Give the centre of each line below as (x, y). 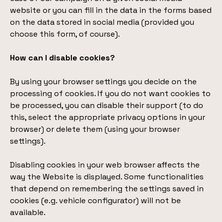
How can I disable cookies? (62, 58)
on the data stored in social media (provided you (102, 22)
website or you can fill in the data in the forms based (111, 10)
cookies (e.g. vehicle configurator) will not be (95, 200)
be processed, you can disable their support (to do (107, 105)
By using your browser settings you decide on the (103, 82)
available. (28, 212)
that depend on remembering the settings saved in (107, 189)
